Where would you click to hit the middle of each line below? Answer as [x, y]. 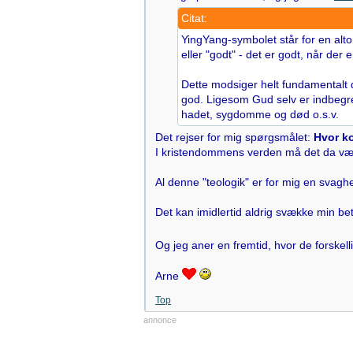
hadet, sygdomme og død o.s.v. [260, 114]
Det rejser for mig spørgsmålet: [234, 137]
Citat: [194, 18]
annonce [160, 320]
